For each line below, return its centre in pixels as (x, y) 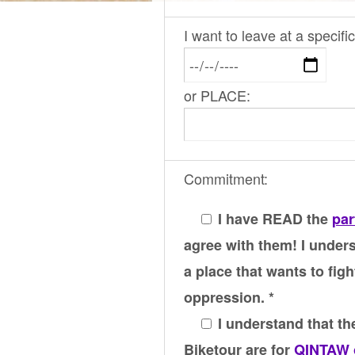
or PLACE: (217, 95)
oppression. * (229, 298)
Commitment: (226, 179)
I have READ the (273, 219)
